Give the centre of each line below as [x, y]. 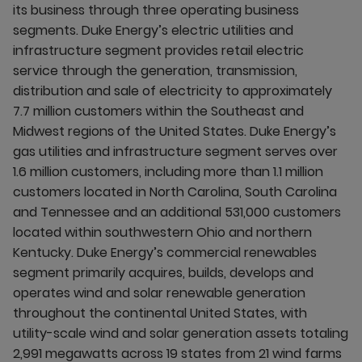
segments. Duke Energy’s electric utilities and [153, 30]
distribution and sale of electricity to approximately [173, 91]
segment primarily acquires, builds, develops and [163, 273]
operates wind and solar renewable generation [159, 293]
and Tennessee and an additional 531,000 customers [177, 212]
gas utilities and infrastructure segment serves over [175, 152]
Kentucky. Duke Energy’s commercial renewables [165, 253]
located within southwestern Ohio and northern [162, 232]
